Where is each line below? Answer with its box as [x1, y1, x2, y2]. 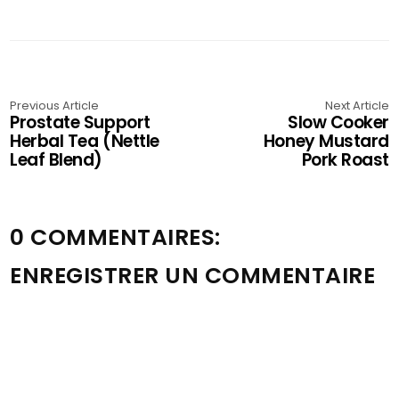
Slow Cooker [288, 110, 389, 134]
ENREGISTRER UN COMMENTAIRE [10, 259, 376, 291]
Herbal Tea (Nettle [10, 128, 159, 153]
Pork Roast [301, 147, 389, 172]
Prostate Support [10, 110, 151, 134]
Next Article [324, 96, 389, 114]
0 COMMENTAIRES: [10, 221, 221, 253]
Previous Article [10, 96, 100, 114]
